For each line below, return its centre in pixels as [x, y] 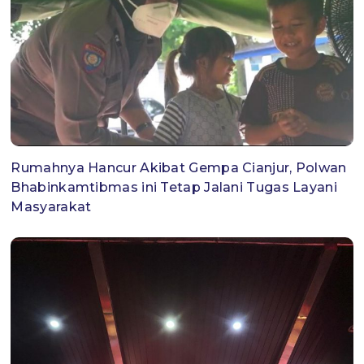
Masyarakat [51, 207]
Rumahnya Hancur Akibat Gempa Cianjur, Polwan [179, 168]
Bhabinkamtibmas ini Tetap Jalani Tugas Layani [174, 188]
